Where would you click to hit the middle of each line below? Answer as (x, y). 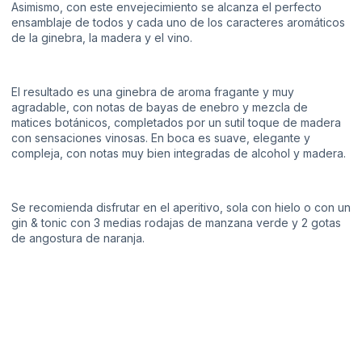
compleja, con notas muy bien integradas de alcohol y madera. (179, 153)
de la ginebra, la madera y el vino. (102, 38)
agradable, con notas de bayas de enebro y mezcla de (160, 107)
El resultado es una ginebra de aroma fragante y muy (153, 91)
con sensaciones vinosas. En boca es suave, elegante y (161, 137)
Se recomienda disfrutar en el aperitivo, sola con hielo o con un (181, 207)
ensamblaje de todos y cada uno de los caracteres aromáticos (178, 23)
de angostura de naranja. (78, 238)
